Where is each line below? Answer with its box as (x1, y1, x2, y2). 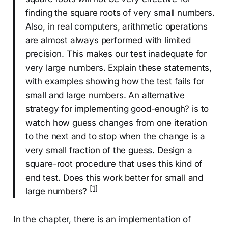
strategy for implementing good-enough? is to (25, 104, 209, 115)
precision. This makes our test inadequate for (25, 49, 207, 60)
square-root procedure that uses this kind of (25, 159, 203, 169)
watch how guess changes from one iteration (25, 118, 207, 128)
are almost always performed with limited (25, 35, 191, 46)
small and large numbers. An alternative (25, 90, 185, 101)
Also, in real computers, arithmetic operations (25, 21, 208, 32)
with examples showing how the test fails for (25, 76, 205, 87)
